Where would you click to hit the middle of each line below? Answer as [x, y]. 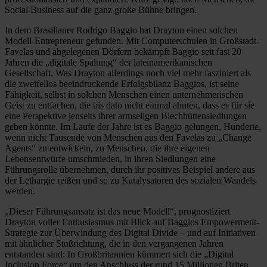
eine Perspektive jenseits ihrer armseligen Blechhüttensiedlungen [126, 116]
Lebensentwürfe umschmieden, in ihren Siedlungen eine [110, 159]
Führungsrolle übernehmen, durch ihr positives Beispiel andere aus [130, 169]
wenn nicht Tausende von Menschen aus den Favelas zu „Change [128, 137]
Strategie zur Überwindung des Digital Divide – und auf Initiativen [130, 232]
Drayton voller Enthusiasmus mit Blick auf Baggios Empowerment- [132, 222]
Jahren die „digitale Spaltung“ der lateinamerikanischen [108, 62]
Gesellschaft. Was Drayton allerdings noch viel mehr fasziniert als [128, 73]
